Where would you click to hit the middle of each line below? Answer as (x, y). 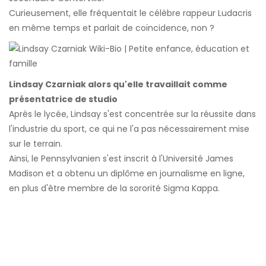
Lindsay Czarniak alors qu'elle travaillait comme (118, 85)
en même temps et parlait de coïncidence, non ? (112, 28)
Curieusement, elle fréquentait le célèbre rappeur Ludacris (130, 13)
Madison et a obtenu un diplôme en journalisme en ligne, (127, 174)
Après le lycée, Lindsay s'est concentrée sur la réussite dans (132, 114)
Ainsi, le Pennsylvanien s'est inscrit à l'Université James (121, 159)
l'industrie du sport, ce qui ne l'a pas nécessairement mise (129, 129)
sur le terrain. (36, 144)
